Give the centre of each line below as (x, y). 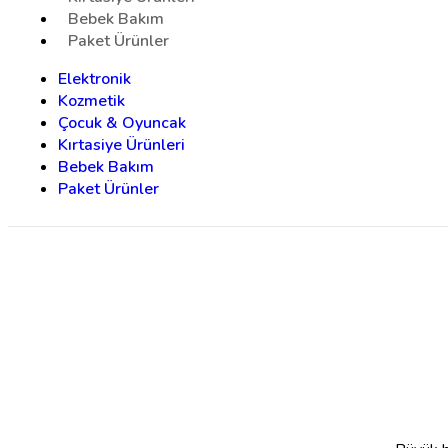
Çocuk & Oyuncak (122, 123)
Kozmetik (91, 101)
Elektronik (94, 79)
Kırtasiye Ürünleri (121, 145)
